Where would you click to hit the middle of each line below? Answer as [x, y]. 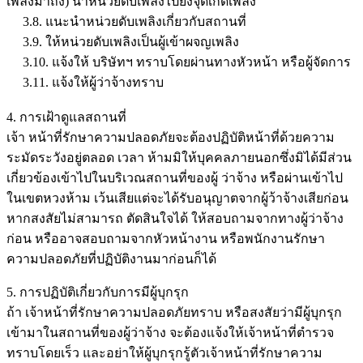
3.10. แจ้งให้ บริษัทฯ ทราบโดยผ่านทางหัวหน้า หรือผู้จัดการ [179, 62]
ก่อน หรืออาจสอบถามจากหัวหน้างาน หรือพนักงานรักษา [166, 238]
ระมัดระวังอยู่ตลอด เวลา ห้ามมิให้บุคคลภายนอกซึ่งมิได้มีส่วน [179, 157]
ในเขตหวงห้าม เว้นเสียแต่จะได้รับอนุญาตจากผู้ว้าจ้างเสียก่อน [177, 198]
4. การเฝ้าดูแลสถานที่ [66, 117]
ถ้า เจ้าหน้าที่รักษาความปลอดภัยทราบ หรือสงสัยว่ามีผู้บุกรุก [174, 312]
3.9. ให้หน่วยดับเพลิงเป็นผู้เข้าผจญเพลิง [123, 41]
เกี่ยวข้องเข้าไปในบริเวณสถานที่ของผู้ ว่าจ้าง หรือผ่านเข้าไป [175, 177]
